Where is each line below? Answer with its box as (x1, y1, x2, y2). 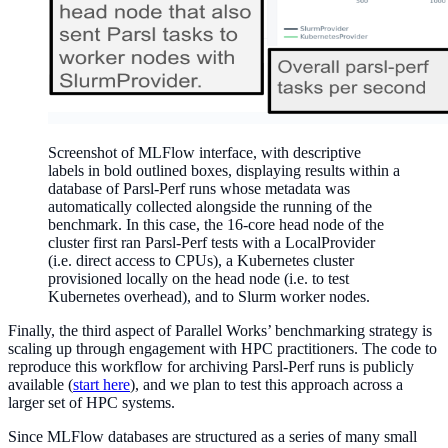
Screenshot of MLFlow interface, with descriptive (48, 143, 361, 161)
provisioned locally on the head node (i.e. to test (48, 269, 349, 287)
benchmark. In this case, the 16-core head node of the (48, 215, 384, 233)
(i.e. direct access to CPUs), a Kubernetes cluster (48, 251, 354, 269)
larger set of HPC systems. (8, 393, 175, 411)
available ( (8, 375, 73, 393)
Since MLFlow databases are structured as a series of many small (8, 427, 417, 445)
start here (73, 375, 130, 393)
